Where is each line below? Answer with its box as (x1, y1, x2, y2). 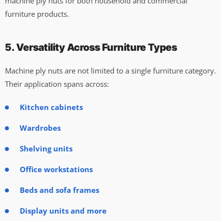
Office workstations (20, 164, 93, 174)
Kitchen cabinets (20, 102, 83, 112)
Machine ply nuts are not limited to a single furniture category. (5, 65, 216, 75)
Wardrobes (20, 122, 61, 133)
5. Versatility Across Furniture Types (5, 41, 177, 53)
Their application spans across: (5, 78, 109, 89)
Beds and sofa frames (20, 184, 99, 195)
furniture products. (5, 8, 69, 19)
